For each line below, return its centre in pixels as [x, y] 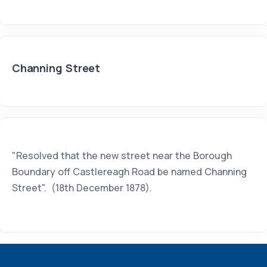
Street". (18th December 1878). [83, 188]
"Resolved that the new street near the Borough [122, 156]
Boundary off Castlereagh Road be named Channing [129, 172]
